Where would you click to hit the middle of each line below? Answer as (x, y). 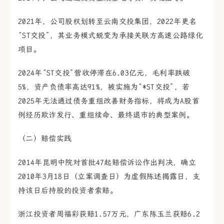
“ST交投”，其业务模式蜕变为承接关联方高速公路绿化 (110, 35)
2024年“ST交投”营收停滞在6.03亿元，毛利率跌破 (104, 73)
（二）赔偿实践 (45, 139)
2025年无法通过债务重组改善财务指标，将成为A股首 (109, 101)
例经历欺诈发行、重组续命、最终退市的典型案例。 (106, 115)
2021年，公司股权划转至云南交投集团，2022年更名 (107, 21)
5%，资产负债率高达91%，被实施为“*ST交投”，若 (104, 87)
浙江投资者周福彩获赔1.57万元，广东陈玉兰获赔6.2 (109, 214)
